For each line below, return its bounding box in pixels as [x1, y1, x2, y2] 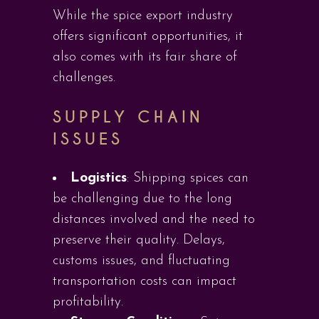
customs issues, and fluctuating [53, 254, 230, 268]
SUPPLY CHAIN [53, 107, 204, 127]
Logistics [70, 172, 127, 185]
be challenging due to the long [53, 192, 232, 206]
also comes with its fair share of [53, 51, 237, 64]
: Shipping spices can [127, 172, 249, 185]
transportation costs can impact [53, 275, 236, 288]
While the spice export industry [53, 9, 233, 23]
